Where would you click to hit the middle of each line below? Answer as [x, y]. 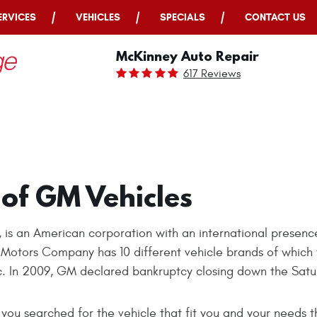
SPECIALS [183, 17]
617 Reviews [212, 74]
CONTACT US [275, 17]
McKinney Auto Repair [188, 56]
